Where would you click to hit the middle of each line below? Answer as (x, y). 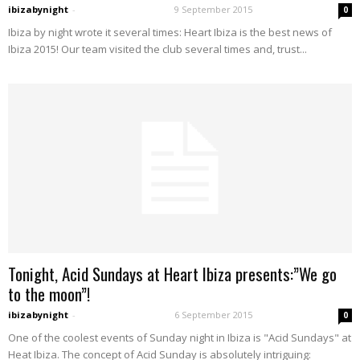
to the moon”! (49, 294)
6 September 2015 (213, 315)
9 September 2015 (213, 10)
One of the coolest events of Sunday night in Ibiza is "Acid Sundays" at (180, 338)
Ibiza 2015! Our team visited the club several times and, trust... (157, 49)
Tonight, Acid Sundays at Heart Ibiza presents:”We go (172, 274)
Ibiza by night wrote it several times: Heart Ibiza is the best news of (170, 33)
